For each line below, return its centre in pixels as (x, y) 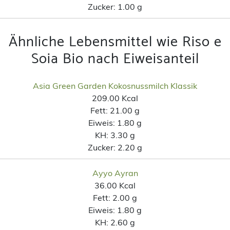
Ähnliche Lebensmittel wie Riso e (115, 42)
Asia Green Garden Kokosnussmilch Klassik (115, 85)
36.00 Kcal (115, 185)
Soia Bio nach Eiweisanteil (115, 59)
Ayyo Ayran (115, 173)
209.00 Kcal (115, 98)
